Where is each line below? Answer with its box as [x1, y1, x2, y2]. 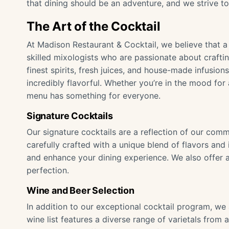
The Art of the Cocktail [27, 19, 161, 34]
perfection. [27, 165, 69, 175]
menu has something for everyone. [27, 90, 161, 101]
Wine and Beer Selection [27, 185, 134, 196]
